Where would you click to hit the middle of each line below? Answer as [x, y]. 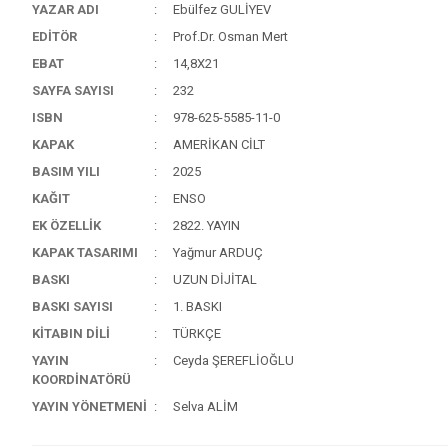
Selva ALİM [205, 406]
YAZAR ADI [66, 9]
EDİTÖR [55, 36]
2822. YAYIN [206, 225]
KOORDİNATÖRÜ [82, 379]
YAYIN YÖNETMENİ [90, 406]
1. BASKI [197, 306]
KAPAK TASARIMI [85, 252]
